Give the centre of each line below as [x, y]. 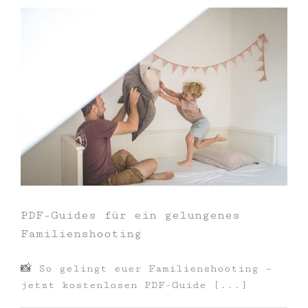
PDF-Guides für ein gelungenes [130, 215]
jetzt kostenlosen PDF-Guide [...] [134, 285]
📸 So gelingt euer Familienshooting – [146, 268]
